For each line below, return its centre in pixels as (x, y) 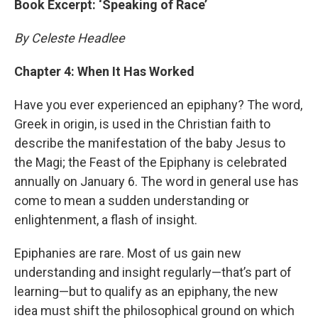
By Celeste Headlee (70, 38)
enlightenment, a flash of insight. (106, 220)
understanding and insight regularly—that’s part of (153, 272)
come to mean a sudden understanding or (132, 201)
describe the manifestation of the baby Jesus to (150, 143)
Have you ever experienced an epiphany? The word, (158, 105)
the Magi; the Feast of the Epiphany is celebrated (150, 162)
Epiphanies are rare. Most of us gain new (128, 253)
